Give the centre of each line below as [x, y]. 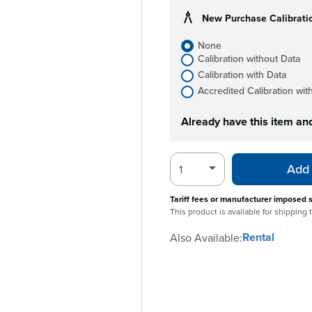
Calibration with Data [242, 75]
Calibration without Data [249, 58]
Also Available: [206, 237]
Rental [258, 237]
